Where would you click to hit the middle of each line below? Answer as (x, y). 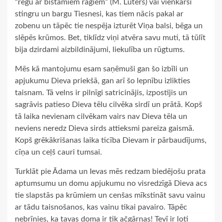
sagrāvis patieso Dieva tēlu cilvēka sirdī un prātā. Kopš (109, 104)
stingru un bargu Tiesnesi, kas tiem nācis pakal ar (99, 14)
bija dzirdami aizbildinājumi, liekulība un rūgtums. (100, 49)
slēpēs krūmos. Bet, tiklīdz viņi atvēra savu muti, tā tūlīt (110, 37)
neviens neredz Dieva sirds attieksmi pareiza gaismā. (105, 128)
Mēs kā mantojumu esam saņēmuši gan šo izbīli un (102, 69)
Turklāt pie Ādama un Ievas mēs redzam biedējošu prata (110, 171)
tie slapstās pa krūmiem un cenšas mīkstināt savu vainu (110, 195)
